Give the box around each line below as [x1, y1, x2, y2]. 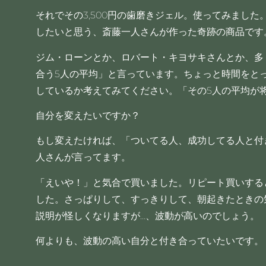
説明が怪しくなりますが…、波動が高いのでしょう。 [35, 210, 259, 221]
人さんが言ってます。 [35, 151, 131, 163]
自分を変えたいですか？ [35, 110, 140, 122]
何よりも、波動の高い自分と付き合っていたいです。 [35, 235, 264, 247]
